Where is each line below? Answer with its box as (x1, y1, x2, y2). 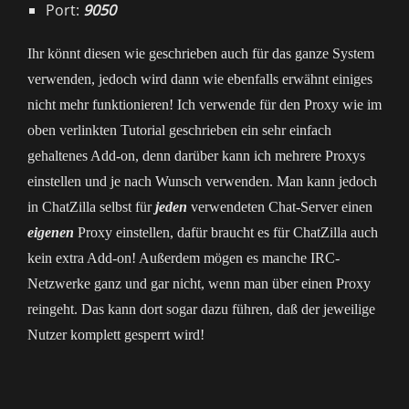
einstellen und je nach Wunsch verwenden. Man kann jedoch (27, 173, 377, 189)
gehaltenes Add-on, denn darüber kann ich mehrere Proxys (27, 148, 365, 163)
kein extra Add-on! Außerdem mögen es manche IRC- (27, 250, 340, 266)
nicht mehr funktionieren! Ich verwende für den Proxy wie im (27, 97, 382, 112)
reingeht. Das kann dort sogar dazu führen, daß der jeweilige (27, 301, 375, 317)
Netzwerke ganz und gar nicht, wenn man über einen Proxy (27, 276, 371, 291)
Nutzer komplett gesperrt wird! (27, 327, 204, 342)
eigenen (27, 225, 74, 240)
